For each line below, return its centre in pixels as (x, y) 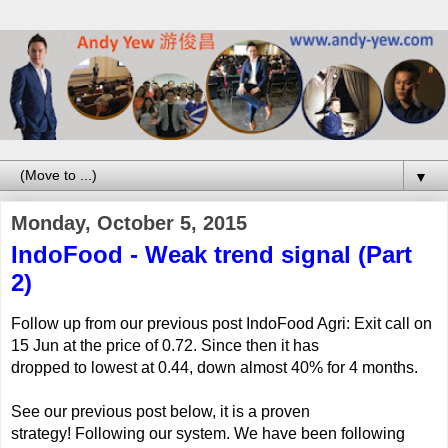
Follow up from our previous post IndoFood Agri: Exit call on (221, 323)
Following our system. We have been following (240, 433)
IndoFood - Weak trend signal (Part (211, 254)
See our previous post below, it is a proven (160, 411)
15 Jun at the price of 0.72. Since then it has (165, 345)
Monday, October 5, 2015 (129, 222)
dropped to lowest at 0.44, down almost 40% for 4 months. (216, 367)
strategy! (43, 433)
